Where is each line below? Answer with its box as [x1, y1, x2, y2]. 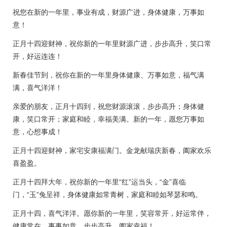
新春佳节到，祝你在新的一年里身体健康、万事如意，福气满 [13, 71, 204, 79]
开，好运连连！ [13, 52, 62, 60]
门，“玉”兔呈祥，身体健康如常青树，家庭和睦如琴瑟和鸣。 [13, 191, 202, 199]
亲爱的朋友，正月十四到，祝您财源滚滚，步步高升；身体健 [13, 102, 204, 110]
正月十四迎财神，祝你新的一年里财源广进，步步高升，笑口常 [13, 40, 211, 48]
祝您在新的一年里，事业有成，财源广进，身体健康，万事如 [13, 8, 204, 16]
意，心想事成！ [13, 128, 62, 136]
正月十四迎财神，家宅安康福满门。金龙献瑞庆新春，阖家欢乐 [13, 146, 211, 155]
